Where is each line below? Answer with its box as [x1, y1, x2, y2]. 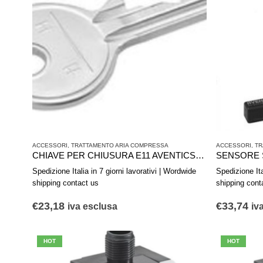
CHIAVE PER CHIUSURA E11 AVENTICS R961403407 [195, 151, 204, 161]
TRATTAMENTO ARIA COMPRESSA [71, 142, 168, 149]
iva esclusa [68, 201, 117, 212]
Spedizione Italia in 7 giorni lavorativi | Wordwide [32, 167, 196, 176]
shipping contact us [32, 178, 99, 188]
